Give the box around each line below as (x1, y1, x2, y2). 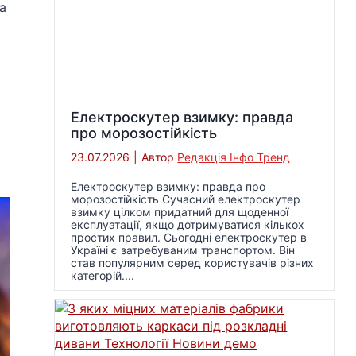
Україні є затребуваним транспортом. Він (71, 242, 296, 257)
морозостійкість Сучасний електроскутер (71, 192, 301, 206)
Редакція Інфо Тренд (177, 149, 291, 164)
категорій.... (71, 268, 135, 282)
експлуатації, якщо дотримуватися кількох (71, 217, 305, 231)
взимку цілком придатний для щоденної (71, 204, 289, 219)
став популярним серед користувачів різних (71, 255, 315, 269)
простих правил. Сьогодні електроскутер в (71, 230, 308, 244)
